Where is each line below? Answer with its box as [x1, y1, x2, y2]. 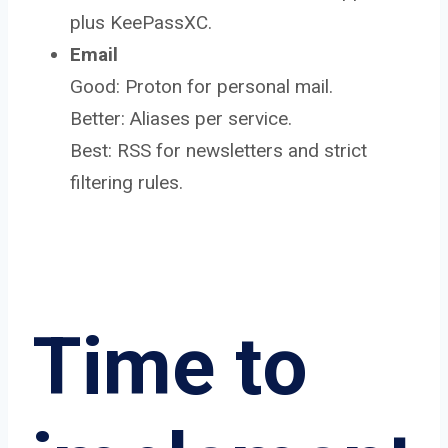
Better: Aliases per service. [70, 106, 292, 130]
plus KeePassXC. [70, 10, 212, 34]
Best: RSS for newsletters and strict [70, 138, 367, 162]
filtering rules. [70, 170, 183, 194]
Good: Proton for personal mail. [70, 74, 333, 98]
